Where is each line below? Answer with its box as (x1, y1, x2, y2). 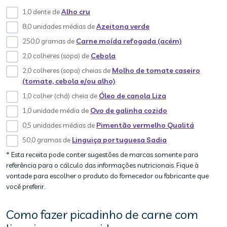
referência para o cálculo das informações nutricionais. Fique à (6, 161, 199, 170)
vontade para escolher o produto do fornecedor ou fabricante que (6, 171, 209, 180)
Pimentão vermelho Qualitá (96, 121, 194, 130)
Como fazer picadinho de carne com (6, 207, 198, 222)
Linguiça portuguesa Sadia (72, 135, 167, 144)
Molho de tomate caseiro (112, 66, 200, 75)
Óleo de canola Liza (99, 91, 166, 100)
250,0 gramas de (22, 36, 76, 46)
